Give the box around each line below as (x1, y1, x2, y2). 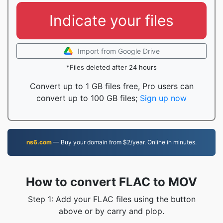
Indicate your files (49, 11, 174, 29)
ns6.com (26, 138, 52, 146)
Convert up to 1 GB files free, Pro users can (29, 81, 194, 91)
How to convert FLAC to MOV (26, 175, 197, 189)
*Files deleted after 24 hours (66, 63, 157, 71)
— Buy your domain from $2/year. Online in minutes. (52, 138, 197, 146)
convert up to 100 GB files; (36, 93, 140, 103)
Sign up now (140, 93, 187, 103)
